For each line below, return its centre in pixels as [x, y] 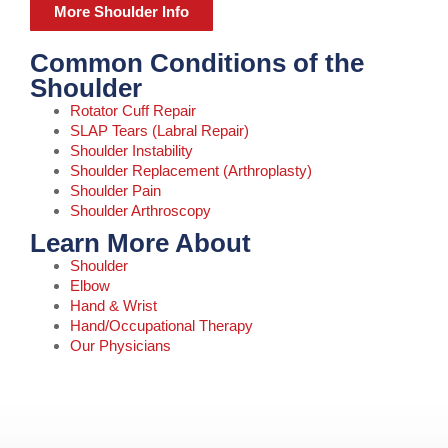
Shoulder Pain [115, 190]
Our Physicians [120, 345]
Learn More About [140, 242]
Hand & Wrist [113, 305]
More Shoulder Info [121, 11]
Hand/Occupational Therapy [161, 325]
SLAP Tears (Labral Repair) [159, 130]
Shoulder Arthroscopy [140, 210]
